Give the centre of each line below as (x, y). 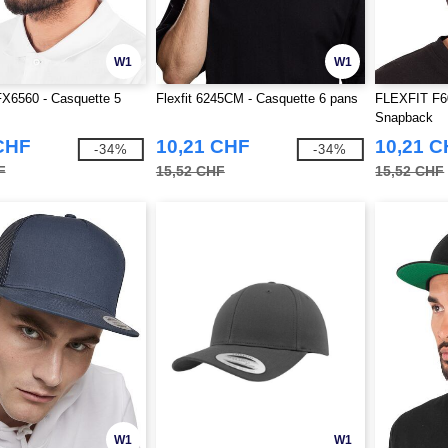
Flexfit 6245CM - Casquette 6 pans (256, 98)
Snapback (404, 117)
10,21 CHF (202, 146)
